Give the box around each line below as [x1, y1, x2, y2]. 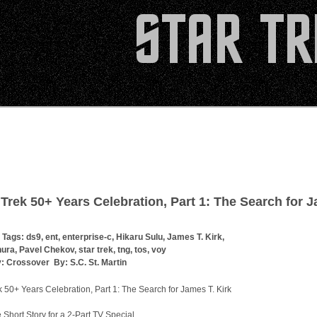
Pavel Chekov [19, 245, 74, 255]
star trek [79, 245, 113, 255]
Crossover [6, 258, 50, 267]
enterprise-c [62, 232, 112, 242]
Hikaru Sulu [116, 232, 163, 242]
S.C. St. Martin [70, 258, 127, 267]
